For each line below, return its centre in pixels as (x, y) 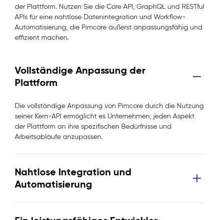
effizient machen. (42, 38)
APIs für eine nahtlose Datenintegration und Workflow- (100, 17)
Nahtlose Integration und (73, 172)
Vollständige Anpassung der (80, 70)
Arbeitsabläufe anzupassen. (59, 137)
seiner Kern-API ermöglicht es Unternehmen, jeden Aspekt (105, 116)
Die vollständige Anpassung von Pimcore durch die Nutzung (109, 106)
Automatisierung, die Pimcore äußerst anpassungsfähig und (109, 27)
